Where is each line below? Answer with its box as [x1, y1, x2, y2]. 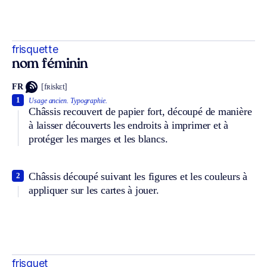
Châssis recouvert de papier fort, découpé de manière [29, 105, 252, 117]
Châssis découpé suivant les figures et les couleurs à [29, 170, 248, 182]
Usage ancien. [29, 96, 69, 105]
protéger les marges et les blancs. [29, 132, 168, 145]
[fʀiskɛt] [41, 82, 67, 92]
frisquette [12, 42, 58, 55]
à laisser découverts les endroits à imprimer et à [29, 119, 228, 131]
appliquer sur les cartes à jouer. [29, 184, 159, 196]
